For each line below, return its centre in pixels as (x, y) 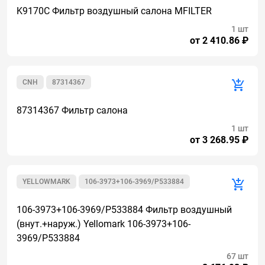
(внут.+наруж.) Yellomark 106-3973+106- (104, 224)
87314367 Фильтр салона (72, 110)
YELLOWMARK (46, 182)
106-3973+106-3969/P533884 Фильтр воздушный (124, 210)
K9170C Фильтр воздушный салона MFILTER (114, 11)
